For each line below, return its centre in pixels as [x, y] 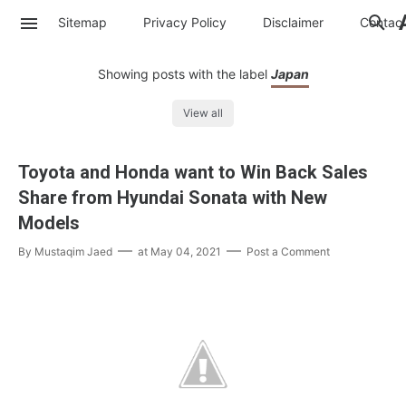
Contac [381, 22]
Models [49, 223]
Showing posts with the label [184, 74]
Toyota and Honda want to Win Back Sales [193, 173]
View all [203, 113]
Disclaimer [293, 22]
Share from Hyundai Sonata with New [173, 198]
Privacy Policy [185, 22]
